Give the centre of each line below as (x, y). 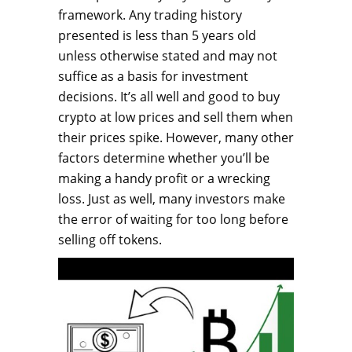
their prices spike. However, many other (176, 138)
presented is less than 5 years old (157, 36)
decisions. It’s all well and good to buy (169, 97)
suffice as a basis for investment (153, 77)
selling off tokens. (110, 240)
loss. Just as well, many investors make (172, 199)
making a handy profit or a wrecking (164, 179)
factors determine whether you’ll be (164, 158)
